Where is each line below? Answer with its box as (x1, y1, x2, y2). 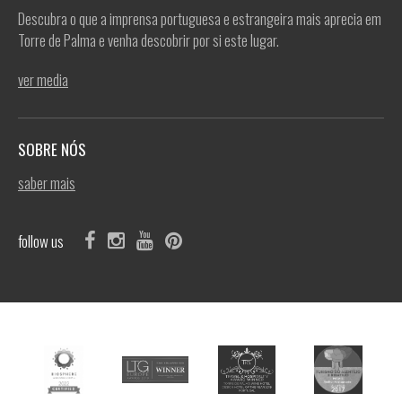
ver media (18, 68, 68, 91)
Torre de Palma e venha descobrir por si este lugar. (18, 29, 279, 51)
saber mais (18, 171, 75, 194)
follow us (18, 230, 64, 252)
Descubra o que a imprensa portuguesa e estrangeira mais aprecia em (18, 7, 381, 30)
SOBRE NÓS (18, 138, 90, 161)
